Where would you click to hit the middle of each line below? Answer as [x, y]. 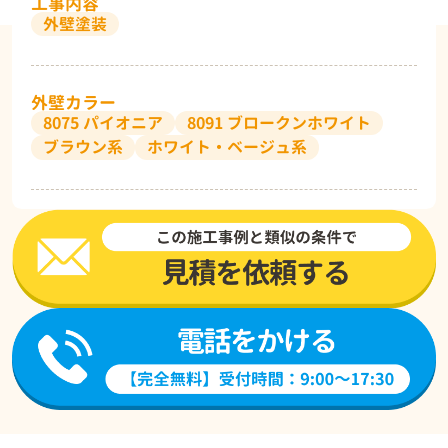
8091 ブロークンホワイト [278, 122]
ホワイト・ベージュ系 [226, 147]
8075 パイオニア [102, 122]
